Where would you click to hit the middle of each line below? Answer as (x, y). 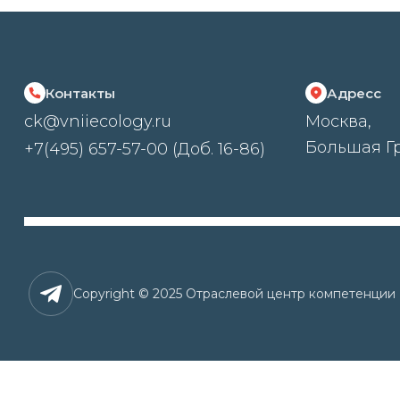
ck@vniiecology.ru (97, 121)
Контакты (80, 93)
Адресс (354, 93)
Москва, (338, 121)
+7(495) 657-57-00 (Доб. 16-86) (144, 149)
